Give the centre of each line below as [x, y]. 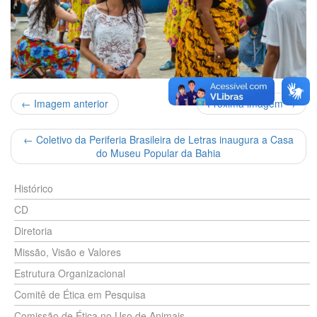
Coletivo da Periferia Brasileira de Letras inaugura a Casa [163, 139]
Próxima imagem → [252, 103]
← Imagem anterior [65, 103]
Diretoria [33, 230]
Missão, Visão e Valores [68, 252]
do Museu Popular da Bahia [158, 152]
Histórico [34, 188]
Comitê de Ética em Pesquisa [80, 294]
